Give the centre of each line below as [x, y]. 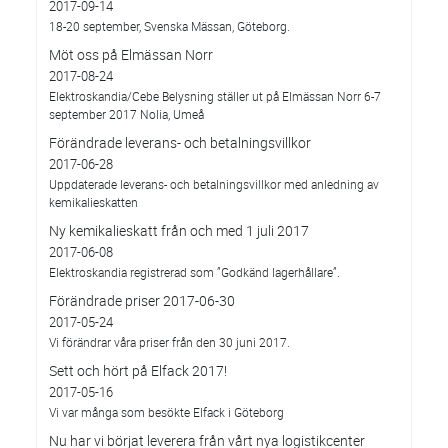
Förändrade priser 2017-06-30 [142, 300]
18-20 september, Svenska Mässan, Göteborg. [169, 26]
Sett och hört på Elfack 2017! [138, 370]
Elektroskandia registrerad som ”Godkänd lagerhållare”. [194, 272]
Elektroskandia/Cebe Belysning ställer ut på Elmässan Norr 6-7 [215, 96]
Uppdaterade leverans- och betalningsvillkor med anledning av [214, 184]
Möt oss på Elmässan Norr [131, 54]
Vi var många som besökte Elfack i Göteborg [166, 412]
